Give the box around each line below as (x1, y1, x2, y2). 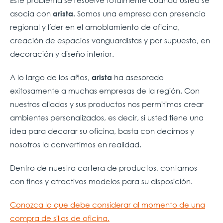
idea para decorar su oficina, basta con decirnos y (10, 125, 194, 136)
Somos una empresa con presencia (75, 8, 206, 18)
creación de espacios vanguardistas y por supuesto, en (10, 35, 210, 45)
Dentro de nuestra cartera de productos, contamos (10, 162, 197, 173)
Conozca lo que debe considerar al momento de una (10, 199, 205, 210)
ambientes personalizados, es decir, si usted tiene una (10, 112, 204, 122)
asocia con (10, 8, 53, 18)
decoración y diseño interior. (10, 48, 114, 59)
